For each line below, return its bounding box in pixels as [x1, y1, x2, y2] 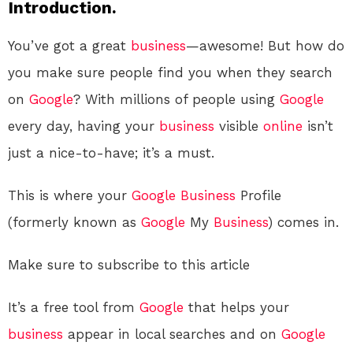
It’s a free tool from [8, 299, 139, 315]
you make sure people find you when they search [8, 64, 333, 80]
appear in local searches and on [63, 325, 281, 342]
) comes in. [268, 214, 339, 230]
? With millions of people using [73, 91, 280, 107]
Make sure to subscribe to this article [8, 256, 250, 273]
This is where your [8, 187, 132, 203]
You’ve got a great [8, 37, 131, 54]
